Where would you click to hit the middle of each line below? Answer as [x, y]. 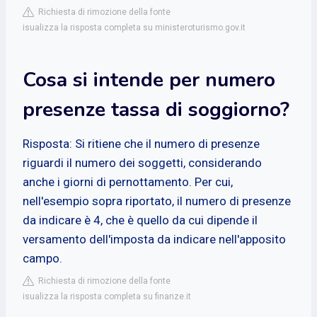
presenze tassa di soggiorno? [156, 109]
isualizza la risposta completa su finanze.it [107, 296]
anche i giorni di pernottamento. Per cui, [128, 181]
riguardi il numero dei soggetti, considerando [142, 162]
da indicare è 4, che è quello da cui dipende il [140, 220]
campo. [42, 258]
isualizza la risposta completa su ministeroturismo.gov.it [134, 27]
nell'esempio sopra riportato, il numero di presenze [157, 201]
